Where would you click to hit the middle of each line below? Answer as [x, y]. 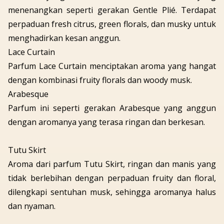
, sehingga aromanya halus [163, 192]
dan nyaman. [32, 206]
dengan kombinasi [44, 80]
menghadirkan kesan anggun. [64, 38]
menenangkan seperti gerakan [71, 10]
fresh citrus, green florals [99, 24]
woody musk [167, 80]
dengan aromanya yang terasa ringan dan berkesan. [107, 122]
